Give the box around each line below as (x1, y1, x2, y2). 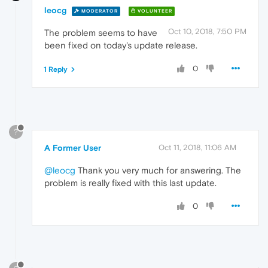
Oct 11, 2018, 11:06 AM (159, 143, 236, 153)
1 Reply (44, 65, 68, 74)
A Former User (44, 143, 101, 153)
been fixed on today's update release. (44, 40, 197, 51)
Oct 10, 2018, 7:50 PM (168, 27, 246, 36)
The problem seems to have (44, 28, 157, 38)
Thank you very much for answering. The (75, 165, 241, 176)
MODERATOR (80, 8, 118, 14)
